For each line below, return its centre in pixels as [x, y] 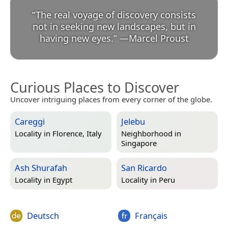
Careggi [30, 122]
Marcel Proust [159, 38]
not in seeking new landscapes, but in [114, 27]
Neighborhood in [151, 134]
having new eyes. [76, 38]
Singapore [139, 143]
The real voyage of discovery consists [116, 15]
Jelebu [133, 122]
